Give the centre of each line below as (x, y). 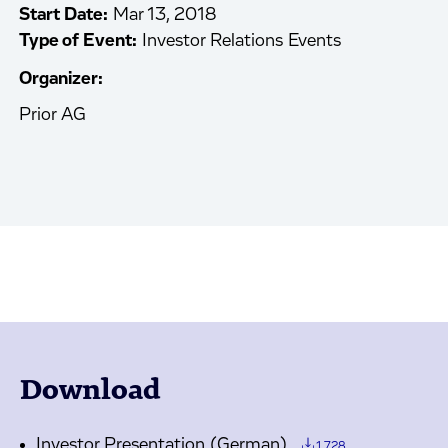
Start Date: (64, 15)
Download (90, 389)
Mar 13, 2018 (165, 15)
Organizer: (61, 79)
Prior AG (53, 115)
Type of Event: (78, 41)
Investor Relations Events (242, 41)
